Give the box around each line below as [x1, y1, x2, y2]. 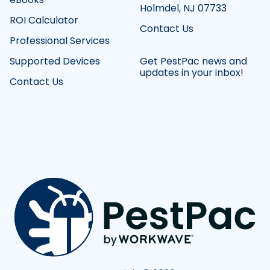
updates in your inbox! [140, 66, 243, 80]
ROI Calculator [10, 13, 78, 28]
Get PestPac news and [140, 54, 247, 69]
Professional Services [10, 34, 110, 48]
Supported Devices [10, 54, 100, 69]
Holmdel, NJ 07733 [140, 1, 227, 16]
